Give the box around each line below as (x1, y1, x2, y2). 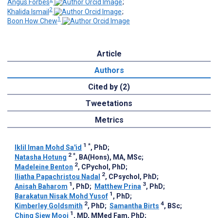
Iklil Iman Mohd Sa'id (15, 144, 82, 152)
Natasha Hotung (15, 153, 67, 162)
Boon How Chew (7, 17, 57, 25)
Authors (94, 66, 124, 75)
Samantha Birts (109, 202, 159, 210)
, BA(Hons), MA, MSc (75, 153, 142, 162)
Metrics (94, 115, 124, 125)
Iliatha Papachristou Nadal (15, 173, 100, 181)
